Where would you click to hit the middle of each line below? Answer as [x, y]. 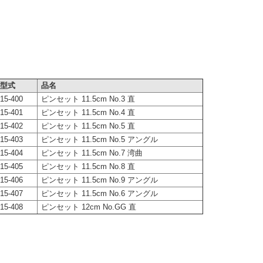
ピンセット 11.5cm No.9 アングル [99, 180]
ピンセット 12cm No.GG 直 [88, 207]
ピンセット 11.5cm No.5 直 [88, 126]
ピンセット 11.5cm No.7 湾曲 [92, 153]
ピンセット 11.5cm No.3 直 [88, 99]
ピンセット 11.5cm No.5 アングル [99, 139]
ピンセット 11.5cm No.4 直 [88, 112]
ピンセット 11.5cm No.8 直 [88, 166]
